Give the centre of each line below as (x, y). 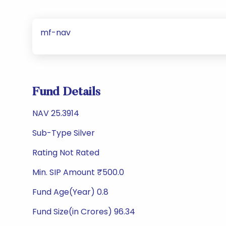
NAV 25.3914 (56, 113)
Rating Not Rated (66, 153)
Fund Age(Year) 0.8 (70, 192)
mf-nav (55, 33)
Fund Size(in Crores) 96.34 (84, 212)
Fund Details (66, 92)
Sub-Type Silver (64, 133)
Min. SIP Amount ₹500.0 (78, 172)
